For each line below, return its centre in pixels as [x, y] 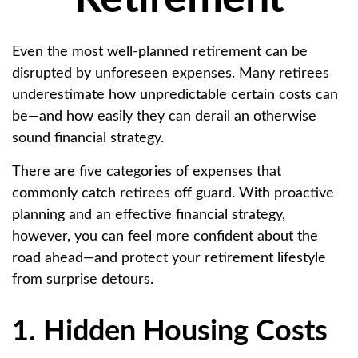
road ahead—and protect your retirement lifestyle [169, 258]
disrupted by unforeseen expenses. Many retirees [171, 73]
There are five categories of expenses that [147, 171]
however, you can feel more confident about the [165, 236]
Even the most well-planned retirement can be [160, 52]
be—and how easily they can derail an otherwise [164, 116]
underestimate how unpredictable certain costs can [175, 95]
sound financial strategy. [88, 138]
